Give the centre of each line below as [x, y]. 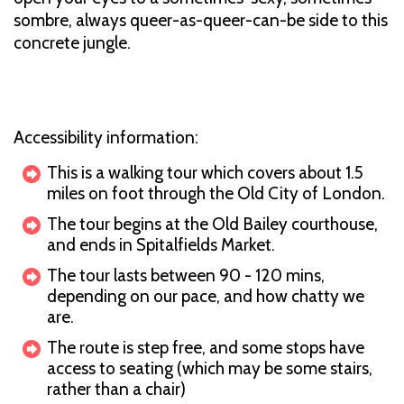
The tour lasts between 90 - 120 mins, [186, 275]
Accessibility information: [108, 137]
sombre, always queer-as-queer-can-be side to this [201, 20]
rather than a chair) [118, 389]
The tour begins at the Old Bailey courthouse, [212, 224]
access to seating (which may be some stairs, [210, 368]
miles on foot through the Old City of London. [218, 193]
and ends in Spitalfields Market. [163, 244]
